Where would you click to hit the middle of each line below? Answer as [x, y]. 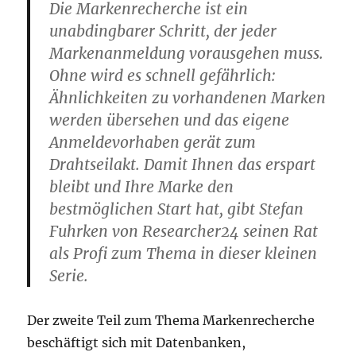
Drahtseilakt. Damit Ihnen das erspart [183, 164]
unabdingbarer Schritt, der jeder [163, 31]
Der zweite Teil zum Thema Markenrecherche [171, 320]
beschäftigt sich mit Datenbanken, [137, 342]
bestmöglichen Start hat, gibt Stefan [177, 209]
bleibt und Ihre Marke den [142, 187]
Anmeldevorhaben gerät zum [153, 142]
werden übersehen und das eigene [170, 120]
